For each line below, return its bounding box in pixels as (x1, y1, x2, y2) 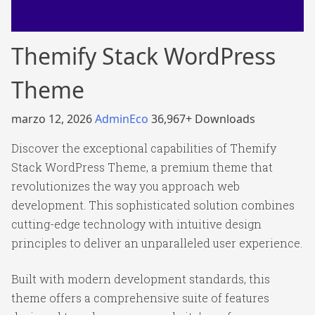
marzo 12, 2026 (11, 111, 95, 127)
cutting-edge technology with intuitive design (11, 217, 262, 231)
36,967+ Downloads (151, 111, 255, 127)
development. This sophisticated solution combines (11, 198, 295, 212)
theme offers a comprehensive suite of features (11, 290, 269, 305)
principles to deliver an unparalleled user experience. (11, 236, 302, 250)
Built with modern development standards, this (11, 271, 270, 286)
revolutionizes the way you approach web (11, 179, 240, 193)
